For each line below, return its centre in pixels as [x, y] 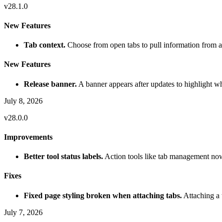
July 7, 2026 [23, 212]
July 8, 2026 [23, 101]
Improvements [28, 137]
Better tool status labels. [63, 157]
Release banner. [50, 84]
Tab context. [45, 45]
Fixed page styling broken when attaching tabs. [103, 195]
